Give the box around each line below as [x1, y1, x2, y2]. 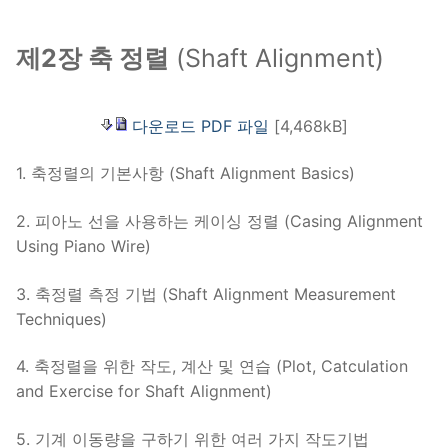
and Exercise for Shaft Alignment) [16, 381, 272, 402]
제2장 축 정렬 [16, 43, 169, 74]
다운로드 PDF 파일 [132, 115, 269, 136]
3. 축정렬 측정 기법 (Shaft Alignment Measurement [16, 283, 396, 304]
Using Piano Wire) [16, 236, 151, 257]
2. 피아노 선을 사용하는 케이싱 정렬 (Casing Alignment [16, 211, 423, 232]
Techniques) [16, 308, 107, 329]
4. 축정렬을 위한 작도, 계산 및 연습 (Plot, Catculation [16, 356, 408, 377]
